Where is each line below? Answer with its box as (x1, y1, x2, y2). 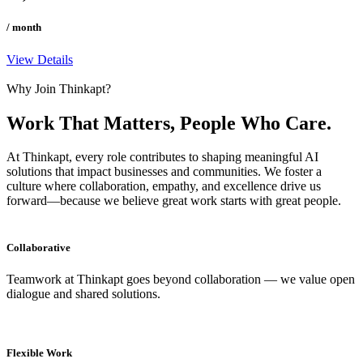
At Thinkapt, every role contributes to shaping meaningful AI (6, 150, 318, 164)
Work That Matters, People (6, 112, 241, 134)
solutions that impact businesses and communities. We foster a (6, 164, 322, 179)
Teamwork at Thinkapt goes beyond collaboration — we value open (6, 271, 355, 286)
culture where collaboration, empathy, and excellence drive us (6, 179, 321, 194)
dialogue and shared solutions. (6, 286, 160, 301)
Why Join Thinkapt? (6, 81, 111, 96)
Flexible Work (6, 346, 72, 359)
